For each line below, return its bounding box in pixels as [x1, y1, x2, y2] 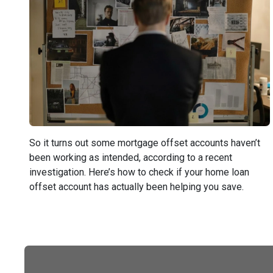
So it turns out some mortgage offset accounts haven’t [29, 137, 260, 149]
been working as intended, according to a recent [29, 152, 232, 163]
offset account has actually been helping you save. [29, 181, 244, 193]
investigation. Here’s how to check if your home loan [29, 166, 249, 178]
